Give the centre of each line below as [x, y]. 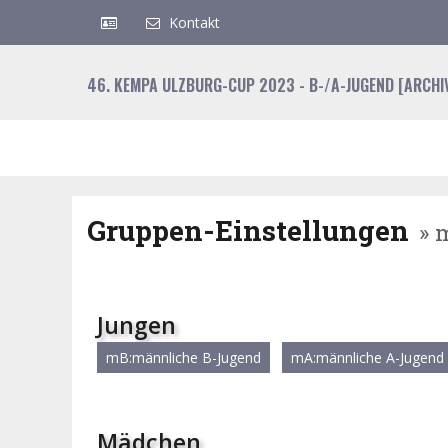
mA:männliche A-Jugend [367, 357]
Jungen [136, 325]
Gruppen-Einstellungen [248, 230]
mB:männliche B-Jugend [183, 357]
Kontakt [194, 22]
